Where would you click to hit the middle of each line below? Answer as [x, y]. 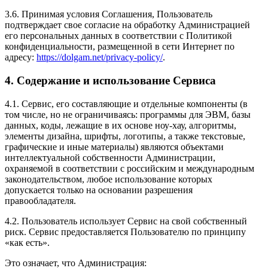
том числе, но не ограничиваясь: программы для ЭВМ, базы [128, 114]
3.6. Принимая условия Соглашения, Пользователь [109, 14]
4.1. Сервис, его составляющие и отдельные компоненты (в [126, 103]
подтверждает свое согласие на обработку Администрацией [127, 25]
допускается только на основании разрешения [99, 190]
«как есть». [27, 242]
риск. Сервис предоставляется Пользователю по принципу [125, 232]
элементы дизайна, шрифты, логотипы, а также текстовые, [125, 136]
